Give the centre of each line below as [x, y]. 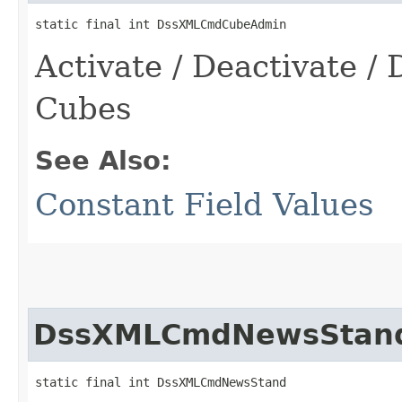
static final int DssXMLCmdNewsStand [161, 382]
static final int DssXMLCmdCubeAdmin [161, 24]
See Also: [103, 160]
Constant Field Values [204, 204]
